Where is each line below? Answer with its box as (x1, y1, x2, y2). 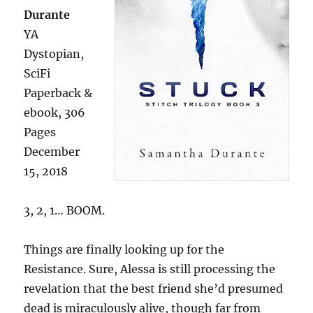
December (24, 144, 80, 159)
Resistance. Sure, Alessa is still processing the (24, 261, 276, 276)
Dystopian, (24, 46, 85, 61)
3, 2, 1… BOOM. (24, 203, 105, 217)
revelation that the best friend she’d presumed (24, 281, 284, 296)
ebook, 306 (24, 105, 86, 119)
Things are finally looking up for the (24, 242, 225, 256)
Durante (24, 7, 71, 22)
